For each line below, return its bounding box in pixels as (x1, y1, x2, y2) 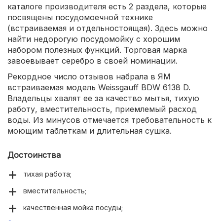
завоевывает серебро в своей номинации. (7, 56, 178, 66)
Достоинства (7, 150, 61, 160)
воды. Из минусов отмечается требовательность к (7, 115, 212, 125)
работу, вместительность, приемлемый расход (7, 104, 197, 114)
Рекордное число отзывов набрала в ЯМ (7, 72, 171, 81)
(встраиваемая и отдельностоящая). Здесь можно (7, 23, 208, 33)
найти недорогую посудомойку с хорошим (7, 34, 180, 44)
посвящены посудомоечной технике (7, 12, 153, 22)
